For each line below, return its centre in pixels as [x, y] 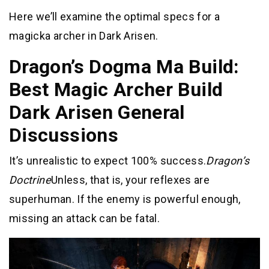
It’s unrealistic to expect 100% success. [108, 161]
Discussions [64, 135]
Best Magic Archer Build [116, 89]
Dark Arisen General [97, 112]
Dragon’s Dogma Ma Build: [124, 67]
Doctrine [30, 180]
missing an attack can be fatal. [85, 218]
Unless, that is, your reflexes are [130, 180]
